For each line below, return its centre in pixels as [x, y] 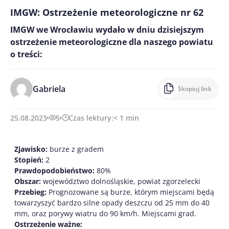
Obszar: [28, 181]
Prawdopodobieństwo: [54, 170]
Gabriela [49, 89]
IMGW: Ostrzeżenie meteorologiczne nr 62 [107, 12]
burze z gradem [76, 149]
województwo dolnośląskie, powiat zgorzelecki [121, 181]
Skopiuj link [195, 88]
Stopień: [29, 159]
